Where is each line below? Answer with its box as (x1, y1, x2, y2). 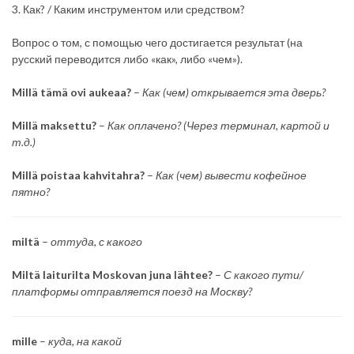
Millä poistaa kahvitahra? (12, 168, 145, 182)
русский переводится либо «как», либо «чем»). (12, 51, 243, 66)
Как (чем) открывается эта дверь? (140, 85, 326, 99)
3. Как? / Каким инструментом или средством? (12, 2, 245, 16)
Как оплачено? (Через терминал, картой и (105, 118, 330, 132)
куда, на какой (48, 333, 122, 348)
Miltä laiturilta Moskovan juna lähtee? (12, 267, 213, 281)
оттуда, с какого (51, 234, 142, 248)
